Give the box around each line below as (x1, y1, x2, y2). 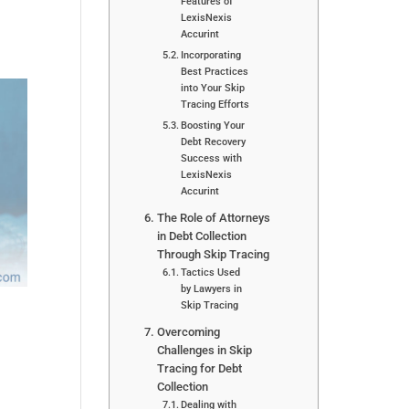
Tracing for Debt (156, 361, 242, 375)
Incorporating (181, 47, 242, 61)
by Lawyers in (181, 281, 243, 295)
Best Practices (181, 64, 249, 78)
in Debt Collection (156, 228, 246, 243)
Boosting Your (181, 118, 246, 131)
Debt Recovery (181, 134, 246, 148)
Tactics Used (181, 265, 241, 278)
